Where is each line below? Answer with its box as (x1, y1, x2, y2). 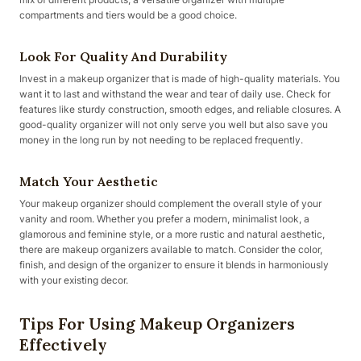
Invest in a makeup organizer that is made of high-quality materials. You (19, 73, 340, 85)
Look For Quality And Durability (19, 48, 227, 64)
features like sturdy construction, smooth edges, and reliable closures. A (19, 103, 341, 115)
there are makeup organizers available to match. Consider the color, (19, 243, 322, 255)
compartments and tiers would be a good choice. (19, 9, 237, 21)
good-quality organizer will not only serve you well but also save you (19, 118, 328, 131)
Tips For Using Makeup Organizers (19, 313, 295, 334)
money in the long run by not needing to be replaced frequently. (19, 134, 303, 146)
